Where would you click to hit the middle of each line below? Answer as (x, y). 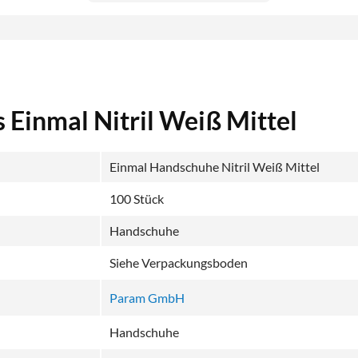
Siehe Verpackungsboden (179, 262)
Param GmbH (147, 297)
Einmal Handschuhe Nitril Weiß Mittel (215, 166)
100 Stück (137, 198)
